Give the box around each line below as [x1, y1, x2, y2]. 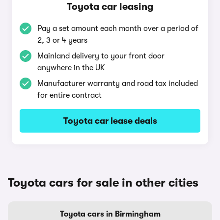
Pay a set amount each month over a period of [37, 24, 198, 33]
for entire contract [37, 91, 102, 100]
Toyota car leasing [67, 1, 153, 12]
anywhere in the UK [37, 63, 105, 72]
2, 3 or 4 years [37, 36, 87, 45]
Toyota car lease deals [63, 116, 157, 126]
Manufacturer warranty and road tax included [37, 79, 198, 88]
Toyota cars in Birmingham [59, 210, 161, 219]
